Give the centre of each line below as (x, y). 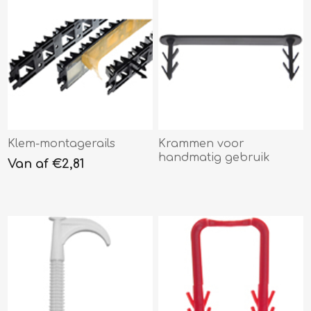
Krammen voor (202, 143)
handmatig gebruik (215, 157)
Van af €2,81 (47, 163)
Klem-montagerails (62, 143)
